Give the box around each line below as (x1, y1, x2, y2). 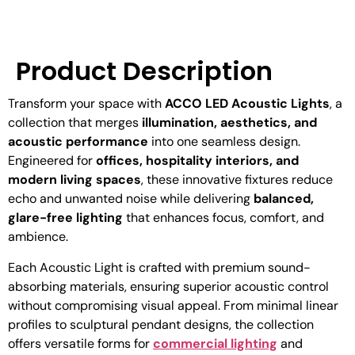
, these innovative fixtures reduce (141, 171, 333, 189)
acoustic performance (8, 133, 148, 151)
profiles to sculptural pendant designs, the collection (8, 315, 314, 333)
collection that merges (8, 114, 142, 132)
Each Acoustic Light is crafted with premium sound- (8, 258, 311, 276)
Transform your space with (8, 95, 165, 113)
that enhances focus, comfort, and (123, 209, 324, 227)
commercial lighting (153, 334, 277, 352)
